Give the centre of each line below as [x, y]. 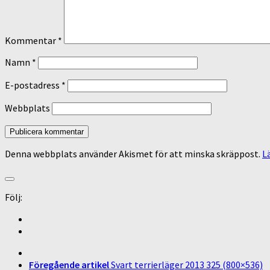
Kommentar [31, 40]
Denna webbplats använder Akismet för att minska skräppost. [133, 153]
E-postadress [33, 85]
